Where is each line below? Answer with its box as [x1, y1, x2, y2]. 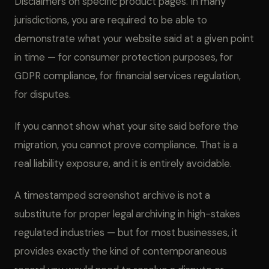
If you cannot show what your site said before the [14, 119, 238, 133]
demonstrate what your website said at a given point [14, 32, 254, 45]
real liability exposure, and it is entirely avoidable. [14, 157, 232, 170]
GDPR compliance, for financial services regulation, [14, 69, 241, 82]
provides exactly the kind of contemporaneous [14, 244, 227, 258]
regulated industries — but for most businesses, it [14, 226, 238, 239]
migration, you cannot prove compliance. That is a [14, 138, 238, 151]
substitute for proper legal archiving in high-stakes [14, 207, 240, 220]
